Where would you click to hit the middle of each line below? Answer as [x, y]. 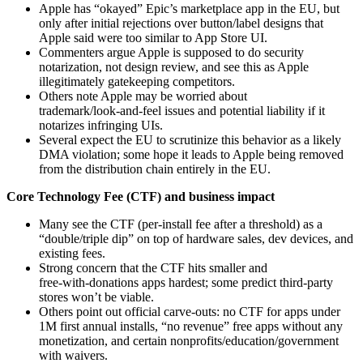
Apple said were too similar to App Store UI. [153, 37]
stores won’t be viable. [96, 297]
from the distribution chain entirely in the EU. [155, 169]
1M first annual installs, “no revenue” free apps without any [191, 326]
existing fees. [72, 253]
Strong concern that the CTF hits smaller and [153, 267]
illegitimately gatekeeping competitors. [137, 81]
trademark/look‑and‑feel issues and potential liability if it [182, 110]
